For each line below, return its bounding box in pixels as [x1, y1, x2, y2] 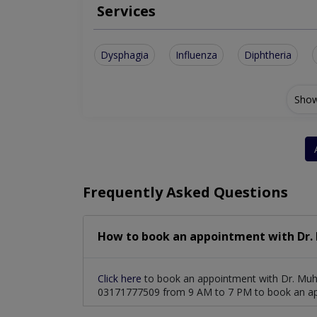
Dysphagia [100, 48, 149, 62]
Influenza [175, 48, 217, 62]
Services [97, 1, 156, 21]
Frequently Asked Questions [83, 183, 288, 202]
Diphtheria [244, 48, 292, 62]
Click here [98, 272, 144, 286]
